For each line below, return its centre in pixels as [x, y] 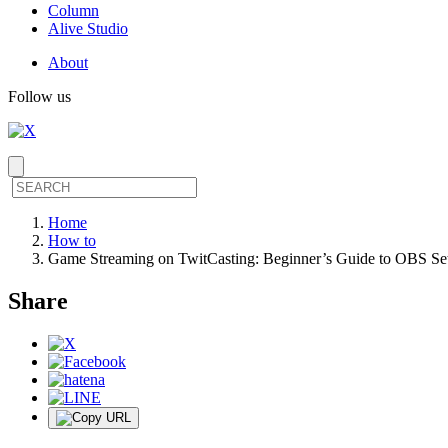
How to [72, 240]
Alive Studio [88, 28]
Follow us [39, 96]
